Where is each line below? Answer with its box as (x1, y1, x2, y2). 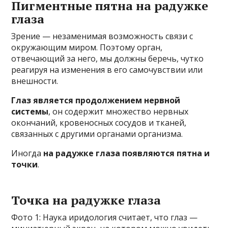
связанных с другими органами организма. (11, 128, 183, 139)
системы (11, 106, 49, 117)
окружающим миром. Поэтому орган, (11, 42, 163, 53)
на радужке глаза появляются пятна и (43, 148, 210, 159)
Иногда (11, 148, 44, 159)
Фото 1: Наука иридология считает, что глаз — (11, 212, 198, 223)
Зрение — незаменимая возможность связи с (11, 31, 193, 42)
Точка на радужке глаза (11, 192, 161, 208)
